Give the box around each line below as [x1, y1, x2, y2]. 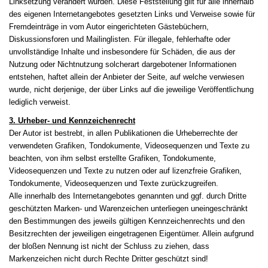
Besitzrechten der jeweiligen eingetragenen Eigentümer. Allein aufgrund [9, 229, 254, 239]
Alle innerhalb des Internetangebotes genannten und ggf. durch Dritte [9, 191, 246, 201]
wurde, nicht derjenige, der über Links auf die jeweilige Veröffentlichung [9, 85, 254, 95]
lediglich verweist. [9, 98, 71, 107]
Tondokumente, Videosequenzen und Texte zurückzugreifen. [9, 179, 218, 188]
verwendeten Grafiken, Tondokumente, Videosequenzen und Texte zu [9, 141, 249, 151]
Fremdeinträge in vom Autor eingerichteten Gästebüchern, [9, 22, 209, 32]
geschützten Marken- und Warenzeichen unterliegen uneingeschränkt [9, 204, 248, 214]
